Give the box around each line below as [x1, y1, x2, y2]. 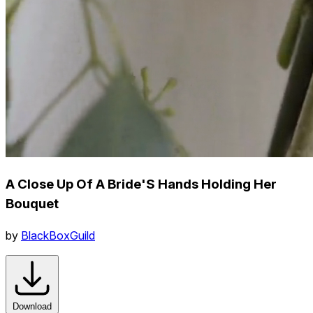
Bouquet [6, 195, 59, 212]
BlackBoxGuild [21, 228, 95, 242]
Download [13, 300, 52, 312]
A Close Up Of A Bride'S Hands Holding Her [6, 175, 277, 192]
